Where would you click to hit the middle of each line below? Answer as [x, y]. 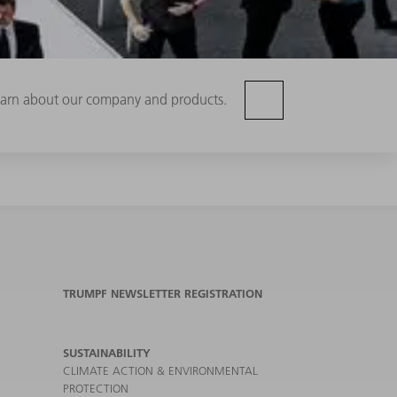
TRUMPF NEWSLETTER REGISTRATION [163, 294]
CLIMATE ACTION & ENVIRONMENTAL [160, 371]
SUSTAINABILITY [107, 353]
